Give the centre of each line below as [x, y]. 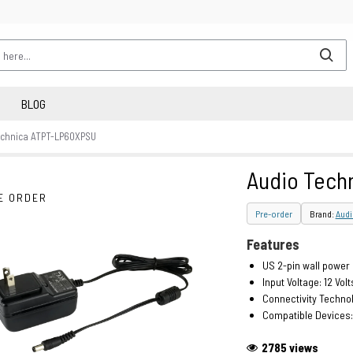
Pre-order [273, 214]
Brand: [322, 214]
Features [273, 244]
